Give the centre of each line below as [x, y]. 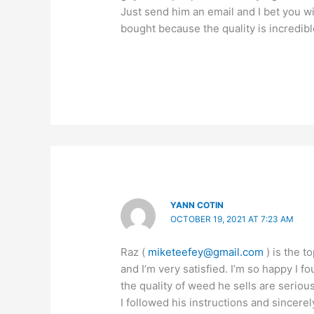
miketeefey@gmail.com [206, 252]
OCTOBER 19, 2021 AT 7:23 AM [232, 219]
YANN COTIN [197, 205]
